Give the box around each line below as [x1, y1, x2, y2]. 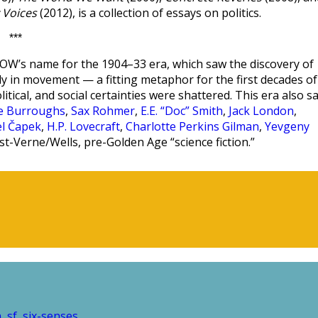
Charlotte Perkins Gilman [126, 119, 259, 134]
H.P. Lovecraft [47, 119, 120, 134]
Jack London [229, 103, 294, 119]
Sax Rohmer [71, 103, 135, 119]
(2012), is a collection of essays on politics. [37, 5, 261, 21]
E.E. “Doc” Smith [141, 103, 223, 119]
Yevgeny [265, 119, 309, 134]
